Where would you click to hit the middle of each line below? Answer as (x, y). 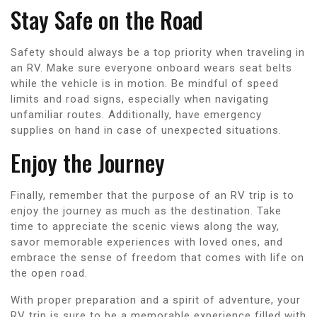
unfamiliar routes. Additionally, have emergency (136, 114)
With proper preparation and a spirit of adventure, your (156, 300)
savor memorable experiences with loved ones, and (147, 242)
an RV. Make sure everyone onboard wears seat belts (151, 68)
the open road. (49, 273)
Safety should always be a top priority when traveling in (158, 52)
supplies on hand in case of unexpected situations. (146, 130)
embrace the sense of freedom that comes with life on (157, 257)
